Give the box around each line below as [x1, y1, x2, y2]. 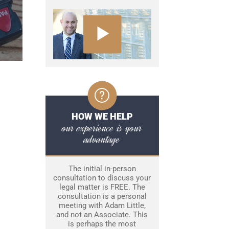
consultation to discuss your [53, 173, 151, 183]
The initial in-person [68, 164, 136, 174]
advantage [84, 131, 120, 147]
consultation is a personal [57, 192, 147, 201]
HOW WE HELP [71, 111, 133, 122]
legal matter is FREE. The [59, 182, 145, 192]
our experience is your [62, 120, 142, 136]
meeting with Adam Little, [58, 201, 146, 211]
